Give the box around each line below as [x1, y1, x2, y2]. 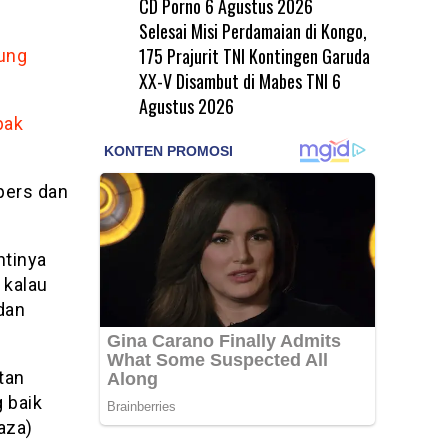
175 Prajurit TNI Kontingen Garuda [138, 42, 370, 69]
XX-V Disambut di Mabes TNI [138, 67, 328, 94]
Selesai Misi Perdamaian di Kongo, [138, 17, 367, 44]
